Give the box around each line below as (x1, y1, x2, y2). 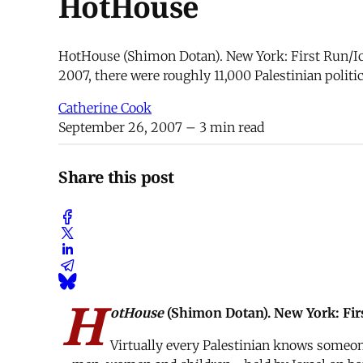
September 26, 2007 (58, 119, 182, 136)
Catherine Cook (58, 100, 152, 117)
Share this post (58, 165, 174, 188)
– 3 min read (182, 119, 264, 136)
